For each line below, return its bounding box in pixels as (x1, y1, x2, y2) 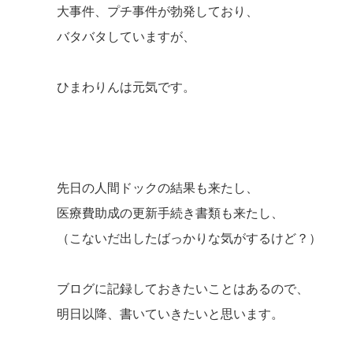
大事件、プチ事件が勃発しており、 (57, 5, 258, 18)
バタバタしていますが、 (57, 30, 195, 43)
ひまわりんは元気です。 (57, 80, 195, 94)
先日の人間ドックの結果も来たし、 (57, 181, 258, 195)
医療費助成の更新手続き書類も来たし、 (57, 206, 284, 220)
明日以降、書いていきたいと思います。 (57, 307, 284, 321)
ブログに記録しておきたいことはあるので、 (57, 282, 309, 295)
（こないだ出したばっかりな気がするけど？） (57, 232, 321, 245)
